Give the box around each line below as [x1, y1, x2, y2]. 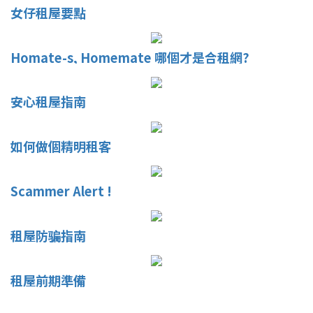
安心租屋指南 [10, 92, 86, 111]
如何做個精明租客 [10, 137, 111, 156]
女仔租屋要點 [10, 3, 86, 22]
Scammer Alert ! [10, 182, 112, 201]
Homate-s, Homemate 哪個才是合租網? [10, 48, 249, 66]
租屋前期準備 [10, 270, 86, 289]
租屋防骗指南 [10, 226, 86, 245]
